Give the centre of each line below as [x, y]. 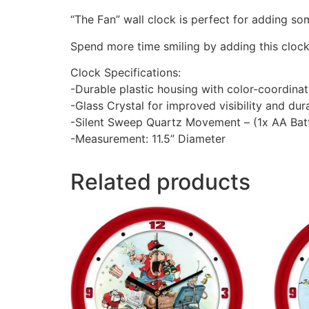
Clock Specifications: [126, 72]
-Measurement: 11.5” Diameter [148, 138]
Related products [160, 181]
